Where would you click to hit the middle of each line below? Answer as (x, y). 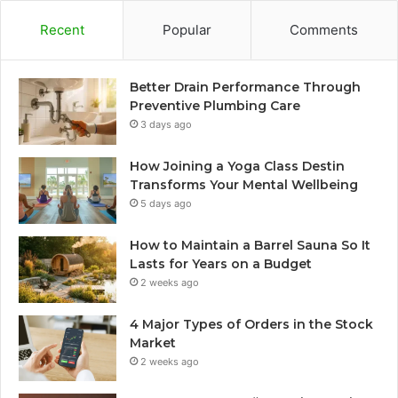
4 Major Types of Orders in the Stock (251, 325)
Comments (324, 30)
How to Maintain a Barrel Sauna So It (250, 246)
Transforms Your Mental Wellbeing (244, 185)
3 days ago (166, 125)
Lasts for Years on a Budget (221, 264)
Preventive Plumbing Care (215, 106)
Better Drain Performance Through (245, 88)
